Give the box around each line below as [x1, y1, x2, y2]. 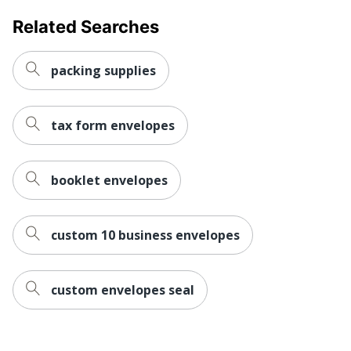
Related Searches [13, 16, 159, 37]
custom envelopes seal [51, 280, 194, 299]
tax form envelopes [51, 116, 175, 134]
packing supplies [51, 61, 156, 79]
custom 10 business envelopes [51, 226, 240, 244]
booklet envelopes [51, 171, 168, 189]
